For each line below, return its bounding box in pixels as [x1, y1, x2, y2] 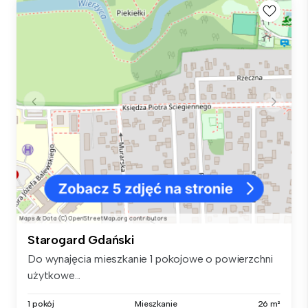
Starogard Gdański [27, 232, 134, 247]
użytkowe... [27, 268, 81, 282]
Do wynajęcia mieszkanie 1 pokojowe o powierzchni [27, 252, 274, 265]
